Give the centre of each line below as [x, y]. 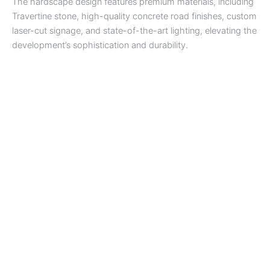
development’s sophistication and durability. [100, 45]
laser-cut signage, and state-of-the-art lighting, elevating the [134, 30]
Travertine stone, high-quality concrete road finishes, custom [134, 16]
